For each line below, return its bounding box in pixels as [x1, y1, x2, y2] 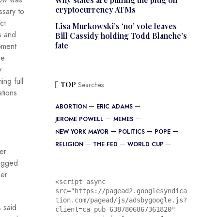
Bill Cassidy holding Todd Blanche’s [55, 31, 187, 41]
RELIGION [55, 140, 83, 149]
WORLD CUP [127, 140, 164, 149]
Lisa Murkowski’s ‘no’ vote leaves [55, 21, 177, 31]
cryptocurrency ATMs [55, 4, 136, 15]
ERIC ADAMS [96, 102, 133, 111]
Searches [76, 80, 104, 90]
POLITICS [118, 127, 145, 137]
